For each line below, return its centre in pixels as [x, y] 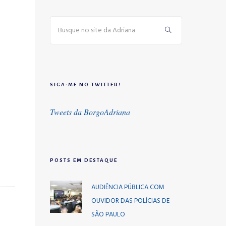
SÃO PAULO [108, 215]
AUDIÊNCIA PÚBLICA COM [128, 187]
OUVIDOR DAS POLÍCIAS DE [130, 201]
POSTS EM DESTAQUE [83, 160]
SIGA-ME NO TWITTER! [85, 84]
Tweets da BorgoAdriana [90, 112]
